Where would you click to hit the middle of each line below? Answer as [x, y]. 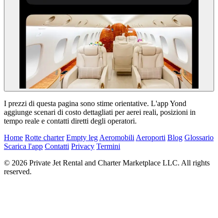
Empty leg [82, 138]
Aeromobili [117, 138]
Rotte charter [45, 138]
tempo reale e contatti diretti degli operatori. [70, 121]
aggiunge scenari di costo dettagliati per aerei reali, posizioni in [100, 112]
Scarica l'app [23, 146]
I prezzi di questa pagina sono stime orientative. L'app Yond [95, 104]
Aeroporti [151, 138]
